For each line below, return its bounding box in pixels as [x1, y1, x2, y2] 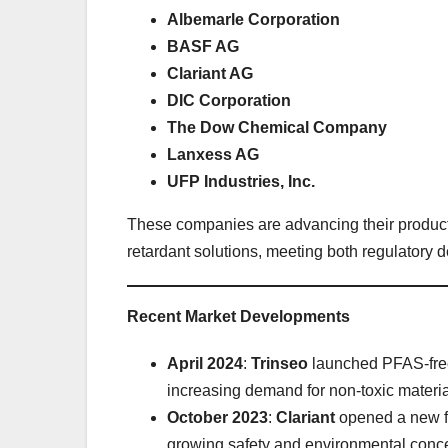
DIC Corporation [167, 91, 291, 109]
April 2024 [167, 354, 243, 372]
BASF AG [167, 37, 239, 55]
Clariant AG [167, 64, 253, 82]
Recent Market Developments [127, 307, 350, 325]
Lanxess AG [167, 145, 259, 163]
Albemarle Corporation [167, 10, 340, 28]
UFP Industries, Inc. [167, 172, 315, 190]
